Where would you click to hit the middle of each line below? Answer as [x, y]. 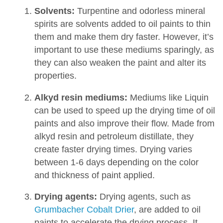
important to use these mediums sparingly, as [124, 50]
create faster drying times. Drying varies [113, 149]
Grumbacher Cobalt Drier [84, 210]
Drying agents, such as [144, 197]
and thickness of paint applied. [94, 175]
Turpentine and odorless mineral [140, 11]
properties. [55, 75]
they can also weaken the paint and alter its [120, 62]
